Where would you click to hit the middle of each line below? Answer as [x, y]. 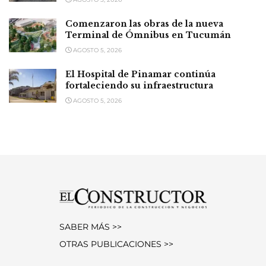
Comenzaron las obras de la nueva [144, 24]
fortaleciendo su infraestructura [139, 85]
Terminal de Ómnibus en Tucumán [148, 35]
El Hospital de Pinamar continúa [140, 74]
